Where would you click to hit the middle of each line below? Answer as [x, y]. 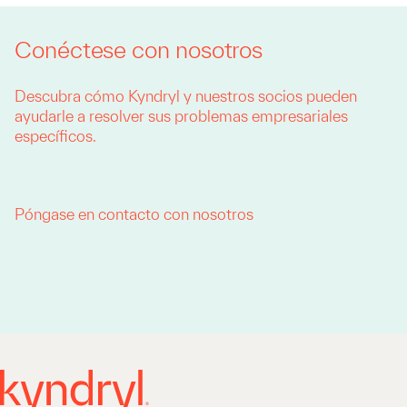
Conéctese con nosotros [139, 50]
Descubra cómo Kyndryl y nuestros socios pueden [186, 96]
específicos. [55, 136]
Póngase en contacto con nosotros [134, 214]
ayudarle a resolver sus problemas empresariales [181, 116]
